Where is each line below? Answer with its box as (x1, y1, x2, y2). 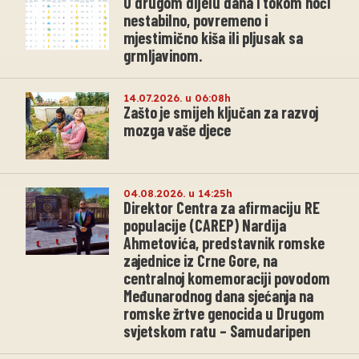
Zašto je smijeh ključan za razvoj (123, 102, 318, 122)
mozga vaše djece (123, 119, 231, 139)
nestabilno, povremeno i (123, 10, 268, 30)
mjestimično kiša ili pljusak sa (123, 27, 303, 47)
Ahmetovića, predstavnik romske (123, 232, 325, 252)
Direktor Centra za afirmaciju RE (123, 197, 320, 217)
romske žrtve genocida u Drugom (123, 303, 325, 323)
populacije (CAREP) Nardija (123, 215, 286, 235)
